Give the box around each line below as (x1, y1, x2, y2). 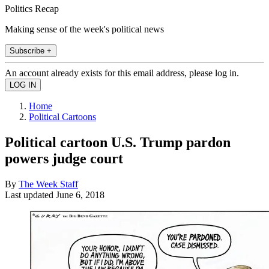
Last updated (5, 189, 56, 200)
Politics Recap (5, 3, 59, 14)
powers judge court (5, 150, 123, 166)
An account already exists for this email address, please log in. (5, 67, 239, 78)
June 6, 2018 (56, 189, 104, 200)
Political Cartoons (29, 111, 96, 122)
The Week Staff (19, 178, 78, 189)
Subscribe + (10, 46, 52, 55)
